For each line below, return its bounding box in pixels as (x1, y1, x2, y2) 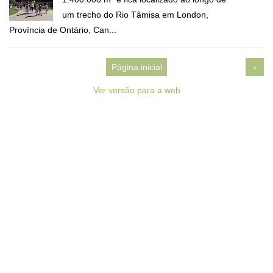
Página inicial (111, 62, 162, 72)
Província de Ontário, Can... (9, 24, 116, 35)
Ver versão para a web (93, 85, 180, 95)
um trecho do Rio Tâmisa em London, (62, 9, 208, 19)
